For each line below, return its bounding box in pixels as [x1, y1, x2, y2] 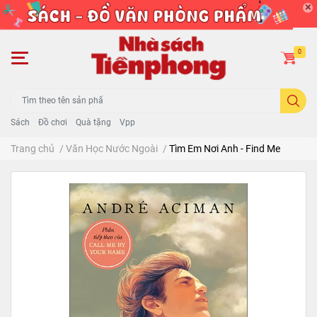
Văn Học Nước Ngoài [66, 142, 158, 154]
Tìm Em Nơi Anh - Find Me [169, 142, 280, 154]
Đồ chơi [38, 117, 67, 127]
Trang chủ [11, 142, 54, 154]
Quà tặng [76, 117, 111, 127]
